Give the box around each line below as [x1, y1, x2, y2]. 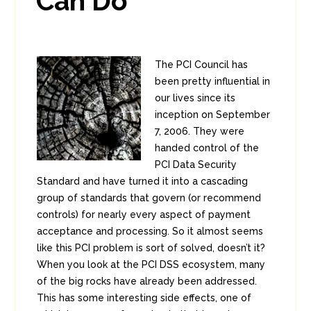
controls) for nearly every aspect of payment [37, 209, 251, 220]
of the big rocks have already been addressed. [37, 276, 257, 287]
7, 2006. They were [155, 126, 244, 137]
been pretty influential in [155, 76, 270, 87]
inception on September [155, 109, 270, 120]
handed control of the [155, 142, 259, 153]
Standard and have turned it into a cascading [37, 176, 248, 187]
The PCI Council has [155, 59, 248, 70]
